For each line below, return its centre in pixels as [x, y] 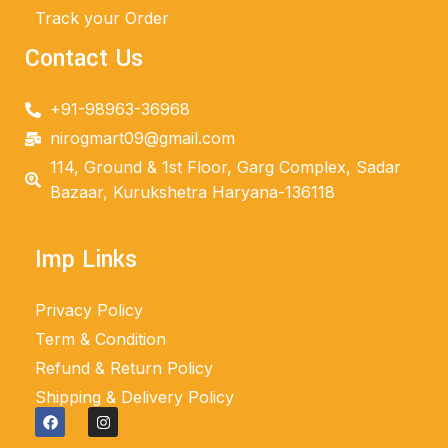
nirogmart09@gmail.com [143, 138]
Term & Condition [101, 339]
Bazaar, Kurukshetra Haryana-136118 [193, 192]
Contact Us [84, 59]
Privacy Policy [89, 310]
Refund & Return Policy [124, 368]
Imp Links [86, 260]
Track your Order [102, 18]
